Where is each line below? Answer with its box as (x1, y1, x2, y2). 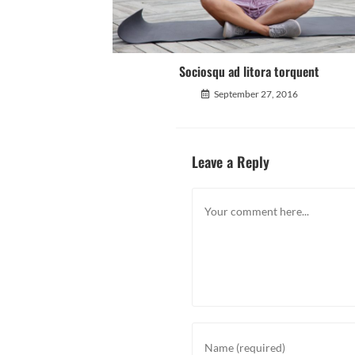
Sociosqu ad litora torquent (179, 62, 319, 82)
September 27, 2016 (213, 88, 298, 101)
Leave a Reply (192, 151, 269, 173)
